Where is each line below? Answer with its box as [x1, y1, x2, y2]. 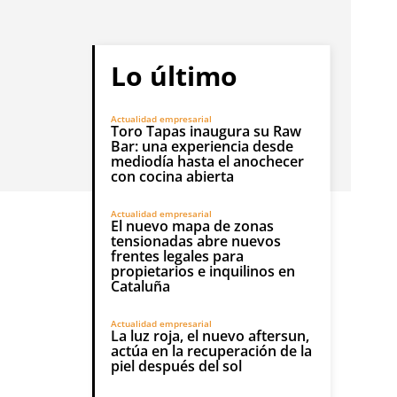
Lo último [111, 58, 237, 94]
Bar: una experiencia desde [111, 136, 293, 156]
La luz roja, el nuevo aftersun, [111, 326, 309, 346]
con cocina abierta [111, 167, 234, 186]
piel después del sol [111, 356, 242, 376]
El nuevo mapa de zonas [111, 216, 274, 236]
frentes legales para [111, 246, 244, 266]
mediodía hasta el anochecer [111, 152, 304, 171]
